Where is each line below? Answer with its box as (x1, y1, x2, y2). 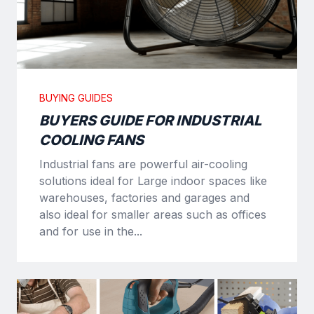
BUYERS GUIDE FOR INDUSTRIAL (39, 111, 261, 129)
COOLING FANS (39, 131, 144, 149)
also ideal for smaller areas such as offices (39, 207, 266, 221)
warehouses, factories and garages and (39, 190, 250, 205)
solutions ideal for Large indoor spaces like (39, 173, 267, 188)
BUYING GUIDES (39, 91, 113, 104)
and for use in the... (39, 224, 142, 238)
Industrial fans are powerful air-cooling (39, 156, 247, 171)
